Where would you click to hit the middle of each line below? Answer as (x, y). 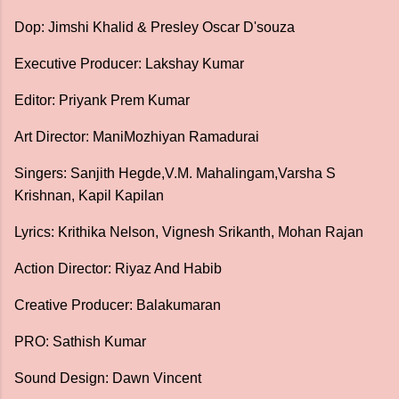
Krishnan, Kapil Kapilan (89, 195)
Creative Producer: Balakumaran (118, 305)
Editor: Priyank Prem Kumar (104, 100)
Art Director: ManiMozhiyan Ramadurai (137, 137)
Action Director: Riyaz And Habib (120, 269)
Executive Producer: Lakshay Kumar (129, 64)
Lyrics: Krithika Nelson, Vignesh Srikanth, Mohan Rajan (189, 232)
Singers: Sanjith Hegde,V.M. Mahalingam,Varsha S (175, 173)
